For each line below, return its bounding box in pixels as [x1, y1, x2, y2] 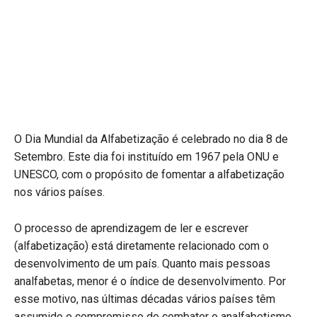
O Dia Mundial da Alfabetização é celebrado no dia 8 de [14, 132, 288, 146]
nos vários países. [14, 185, 105, 200]
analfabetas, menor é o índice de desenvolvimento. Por [14, 275, 286, 289]
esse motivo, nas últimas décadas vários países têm [14, 292, 275, 306]
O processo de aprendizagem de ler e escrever [14, 221, 248, 236]
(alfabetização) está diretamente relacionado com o [14, 239, 269, 253]
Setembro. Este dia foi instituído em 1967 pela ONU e [14, 150, 279, 164]
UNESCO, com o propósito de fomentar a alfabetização [14, 168, 284, 182]
